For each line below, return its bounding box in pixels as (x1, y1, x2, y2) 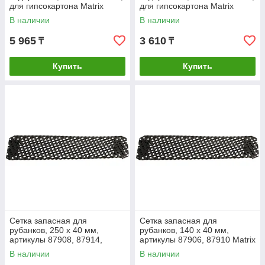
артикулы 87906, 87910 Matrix (140, 235, 256, 244)
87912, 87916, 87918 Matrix (9, 244, 115, 254)
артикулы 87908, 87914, (9, 235, 102, 244)
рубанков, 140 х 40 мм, (140, 225, 229, 235)
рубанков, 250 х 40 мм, (9, 225, 99, 235)
